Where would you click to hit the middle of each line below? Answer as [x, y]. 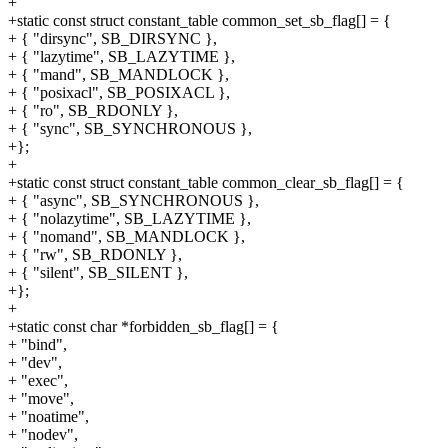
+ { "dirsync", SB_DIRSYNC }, [112, 39]
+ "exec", [38, 381]
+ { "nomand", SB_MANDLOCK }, [126, 237]
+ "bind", [37, 345]
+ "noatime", [48, 417]
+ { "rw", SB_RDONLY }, [95, 255]
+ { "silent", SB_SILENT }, [98, 273]
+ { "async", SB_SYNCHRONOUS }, [133, 201]
